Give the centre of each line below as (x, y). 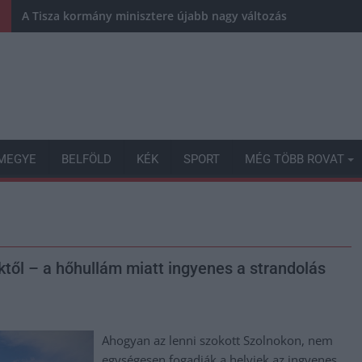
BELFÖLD (86, 159)
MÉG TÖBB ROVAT (295, 159)
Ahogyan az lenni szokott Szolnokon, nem (218, 340)
